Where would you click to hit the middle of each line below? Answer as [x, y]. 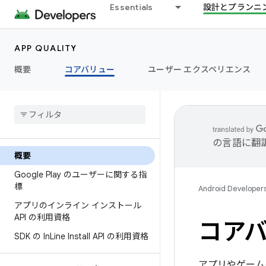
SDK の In [32, 236]
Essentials [132, 7]
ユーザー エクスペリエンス [199, 69]
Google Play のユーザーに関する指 [80, 175]
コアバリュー [89, 69]
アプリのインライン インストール [78, 205]
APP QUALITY [46, 48]
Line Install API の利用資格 [99, 236]
